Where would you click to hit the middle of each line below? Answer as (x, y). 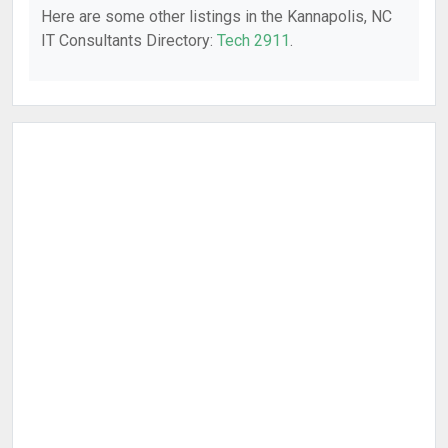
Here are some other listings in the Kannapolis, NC (216, 16)
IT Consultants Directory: (129, 40)
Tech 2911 (253, 40)
